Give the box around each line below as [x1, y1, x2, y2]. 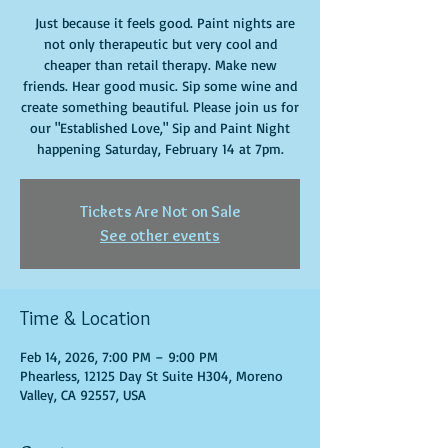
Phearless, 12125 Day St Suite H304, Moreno [20, 367, 283, 384]
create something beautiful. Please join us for [21, 98, 299, 115]
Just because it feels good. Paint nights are [25, 14, 295, 31]
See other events [100, 226, 220, 245]
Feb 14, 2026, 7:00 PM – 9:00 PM [20, 348, 218, 365]
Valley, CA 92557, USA [20, 386, 146, 403]
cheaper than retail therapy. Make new [43, 56, 277, 73]
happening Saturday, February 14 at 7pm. [36, 140, 284, 157]
